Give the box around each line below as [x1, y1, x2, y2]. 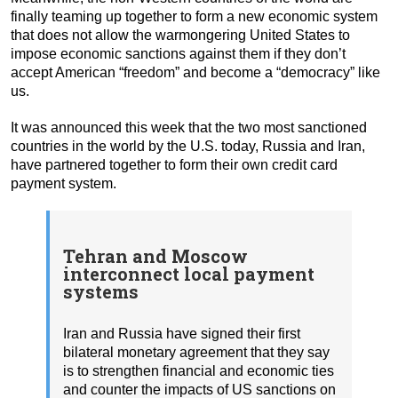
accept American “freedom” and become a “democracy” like [11, 64, 380, 80]
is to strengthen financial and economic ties [63, 362, 334, 378]
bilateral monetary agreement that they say [63, 344, 330, 360]
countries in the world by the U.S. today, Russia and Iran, [11, 138, 365, 154]
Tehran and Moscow [63, 244, 248, 268]
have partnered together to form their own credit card [11, 156, 338, 172]
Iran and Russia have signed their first [63, 325, 300, 341]
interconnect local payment [63, 262, 314, 286]
